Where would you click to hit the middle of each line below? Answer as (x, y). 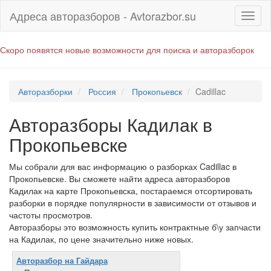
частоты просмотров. (51, 215)
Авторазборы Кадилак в (111, 124)
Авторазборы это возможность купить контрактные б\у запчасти (135, 227)
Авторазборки (45, 91)
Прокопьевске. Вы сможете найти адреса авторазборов (119, 178)
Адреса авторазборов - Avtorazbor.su (103, 16)
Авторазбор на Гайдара (62, 260)
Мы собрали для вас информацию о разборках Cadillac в (123, 166)
